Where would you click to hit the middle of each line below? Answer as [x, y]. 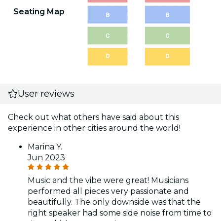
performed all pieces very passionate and [108, 191]
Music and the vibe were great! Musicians [108, 180]
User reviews [46, 93]
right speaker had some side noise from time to [120, 213]
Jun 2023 [46, 157]
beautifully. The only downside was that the [114, 202]
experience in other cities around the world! [94, 128]
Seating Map [39, 11]
